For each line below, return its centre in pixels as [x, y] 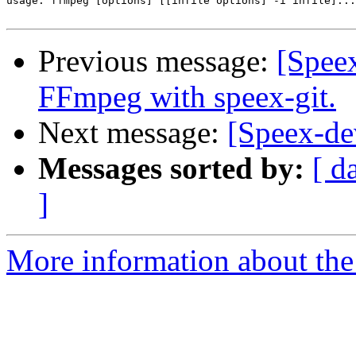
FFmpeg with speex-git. [187, 97]
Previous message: [157, 61]
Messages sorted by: [171, 168]
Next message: [133, 133]
